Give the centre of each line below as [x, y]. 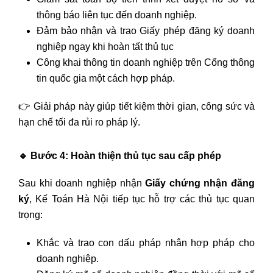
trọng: [30, 214]
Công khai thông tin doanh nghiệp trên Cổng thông [146, 62]
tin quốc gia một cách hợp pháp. [106, 78]
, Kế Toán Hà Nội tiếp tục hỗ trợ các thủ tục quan [142, 199]
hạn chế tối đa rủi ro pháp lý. [79, 122]
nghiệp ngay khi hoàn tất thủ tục [105, 46]
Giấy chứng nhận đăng [200, 183]
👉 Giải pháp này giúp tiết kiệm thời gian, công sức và [136, 106]
